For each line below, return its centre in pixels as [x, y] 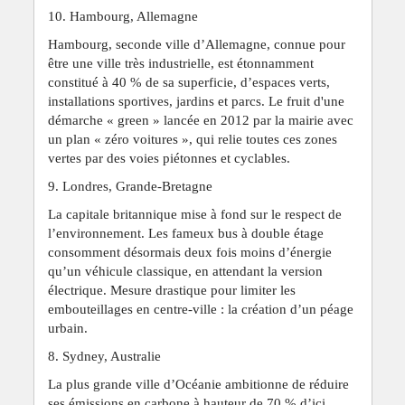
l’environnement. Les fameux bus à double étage [185, 233]
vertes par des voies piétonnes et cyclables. [169, 158]
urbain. [67, 328]
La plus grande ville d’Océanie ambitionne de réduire [198, 384]
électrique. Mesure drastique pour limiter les [171, 290]
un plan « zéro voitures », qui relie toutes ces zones [192, 139]
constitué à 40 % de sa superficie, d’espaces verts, [188, 82]
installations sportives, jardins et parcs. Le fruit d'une [196, 101]
